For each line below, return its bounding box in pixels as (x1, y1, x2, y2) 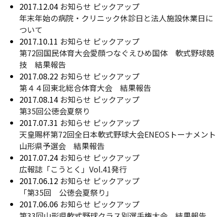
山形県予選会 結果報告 (19, 140, 105, 152)
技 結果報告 (19, 59, 66, 70)
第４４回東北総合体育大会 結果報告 (19, 82, 151, 93)
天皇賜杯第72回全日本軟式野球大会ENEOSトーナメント (19, 128, 216, 140)
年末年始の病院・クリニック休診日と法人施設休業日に (19, 12, 213, 24)
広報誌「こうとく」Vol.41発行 (19, 163, 127, 175)
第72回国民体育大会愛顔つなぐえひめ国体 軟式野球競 (19, 47, 214, 59)
